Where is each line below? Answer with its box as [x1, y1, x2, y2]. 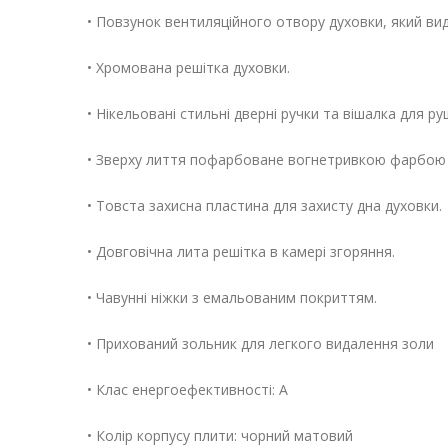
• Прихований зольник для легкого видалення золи [87, 334, 434, 354]
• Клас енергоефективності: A [87, 380, 288, 400]
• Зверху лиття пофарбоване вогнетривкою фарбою [87, 150, 446, 170]
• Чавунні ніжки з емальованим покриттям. [87, 288, 377, 308]
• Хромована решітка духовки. [87, 58, 290, 78]
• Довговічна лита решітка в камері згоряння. [87, 242, 395, 262]
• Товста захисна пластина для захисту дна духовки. [87, 196, 442, 216]
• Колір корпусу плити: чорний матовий [87, 426, 353, 446]
